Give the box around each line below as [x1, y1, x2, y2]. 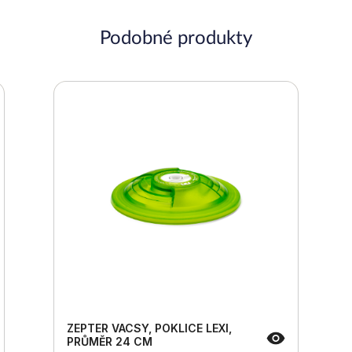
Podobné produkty [100, 28, 252, 48]
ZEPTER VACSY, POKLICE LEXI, [67, 321, 232, 335]
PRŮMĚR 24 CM [67, 334, 152, 348]
